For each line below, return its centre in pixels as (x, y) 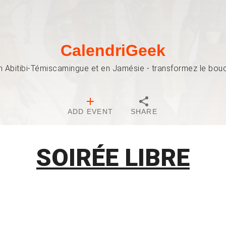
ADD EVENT (90, 111)
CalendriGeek (113, 50)
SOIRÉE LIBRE (113, 158)
